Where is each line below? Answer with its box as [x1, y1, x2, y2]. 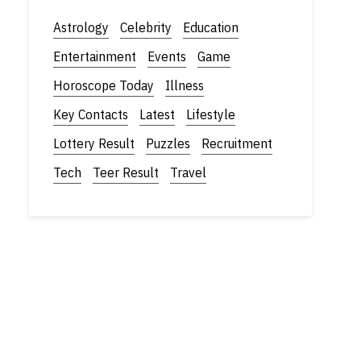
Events [147, 48, 186, 66]
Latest [139, 106, 175, 124]
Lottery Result [53, 135, 135, 153]
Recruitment [201, 135, 272, 153]
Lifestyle [186, 106, 235, 124]
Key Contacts [53, 106, 128, 124]
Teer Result [93, 164, 159, 182]
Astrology [53, 19, 109, 37]
